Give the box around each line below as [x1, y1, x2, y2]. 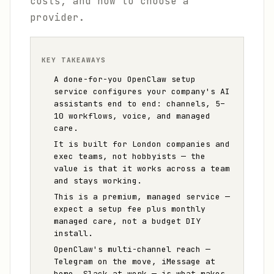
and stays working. [54, 176, 142, 186]
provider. [30, 11, 85, 24]
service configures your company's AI [54, 86, 230, 97]
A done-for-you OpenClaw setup [54, 74, 196, 84]
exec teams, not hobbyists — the [54, 151, 206, 161]
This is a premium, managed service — [54, 191, 230, 202]
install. [54, 228, 93, 239]
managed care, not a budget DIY [54, 216, 201, 226]
